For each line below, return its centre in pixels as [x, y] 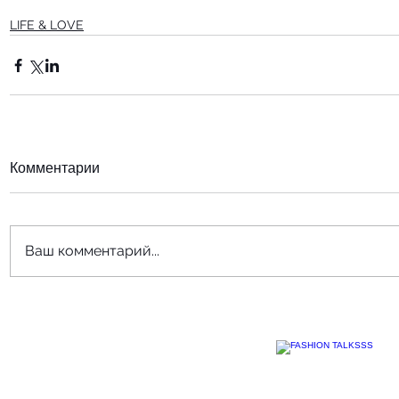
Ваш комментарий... [92, 251]
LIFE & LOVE [47, 25]
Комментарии [55, 167]
